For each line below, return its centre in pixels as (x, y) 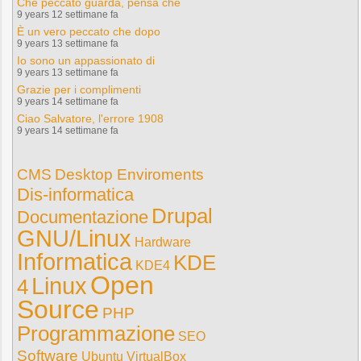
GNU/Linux (74, 239)
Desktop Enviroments (129, 174)
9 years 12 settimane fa (68, 15)
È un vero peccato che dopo (89, 31)
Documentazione (83, 217)
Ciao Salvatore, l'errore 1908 (90, 118)
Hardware (163, 242)
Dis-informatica (75, 195)
